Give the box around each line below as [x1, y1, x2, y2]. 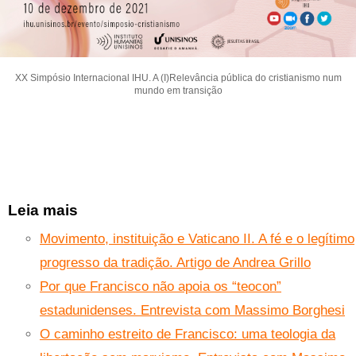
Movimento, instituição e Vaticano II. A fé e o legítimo [40, 231, 354, 247]
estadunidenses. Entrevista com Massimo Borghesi [40, 303, 345, 319]
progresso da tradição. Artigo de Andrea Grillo [40, 255, 311, 271]
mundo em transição [133, 85, 222, 97]
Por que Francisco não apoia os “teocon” [40, 279, 281, 295]
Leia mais [8, 202, 78, 219]
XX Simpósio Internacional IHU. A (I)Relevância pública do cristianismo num [14, 72, 342, 84]
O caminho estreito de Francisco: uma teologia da [40, 327, 335, 342]
